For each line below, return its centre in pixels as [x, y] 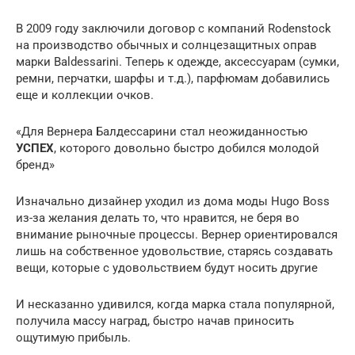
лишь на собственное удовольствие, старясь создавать [174, 251]
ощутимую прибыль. [73, 337]
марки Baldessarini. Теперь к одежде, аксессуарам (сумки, [177, 61]
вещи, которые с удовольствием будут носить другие [167, 267]
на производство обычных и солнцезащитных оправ [166, 45]
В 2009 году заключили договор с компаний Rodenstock [174, 28]
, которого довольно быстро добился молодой [187, 148]
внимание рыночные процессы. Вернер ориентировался [177, 234]
